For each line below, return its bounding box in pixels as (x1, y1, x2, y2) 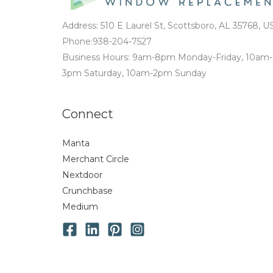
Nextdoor (62, 169, 102, 180)
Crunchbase (62, 185, 113, 196)
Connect (62, 106, 113, 121)
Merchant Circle (62, 153, 129, 165)
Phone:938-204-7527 (62, 35, 152, 47)
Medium (62, 200, 98, 212)
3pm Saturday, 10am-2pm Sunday (62, 67, 207, 79)
